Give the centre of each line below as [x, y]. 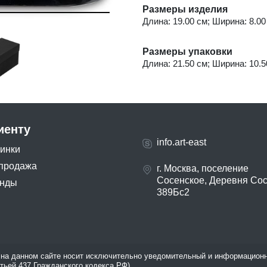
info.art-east [181, 142]
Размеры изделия [185, 10]
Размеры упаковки [187, 52]
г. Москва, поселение [203, 169]
